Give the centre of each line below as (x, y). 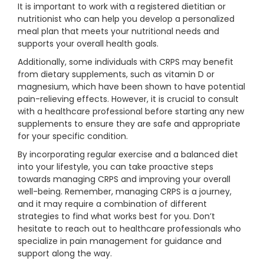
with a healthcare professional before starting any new (131, 112)
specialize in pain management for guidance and (120, 241)
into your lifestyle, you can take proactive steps (115, 167)
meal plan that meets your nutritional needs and (118, 32)
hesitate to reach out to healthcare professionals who (129, 229)
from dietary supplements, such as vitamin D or (116, 75)
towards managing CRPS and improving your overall (124, 179)
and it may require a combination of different (112, 204)
